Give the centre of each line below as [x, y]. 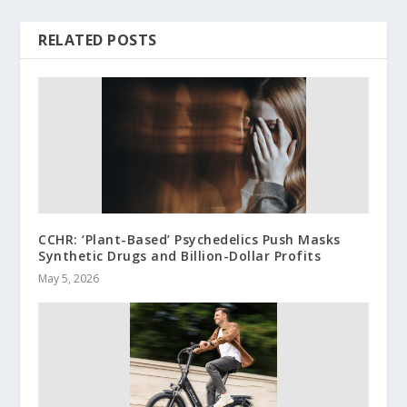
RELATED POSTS [98, 40]
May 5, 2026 [69, 278]
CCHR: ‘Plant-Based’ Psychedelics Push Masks [189, 239]
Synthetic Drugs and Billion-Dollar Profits [180, 255]
